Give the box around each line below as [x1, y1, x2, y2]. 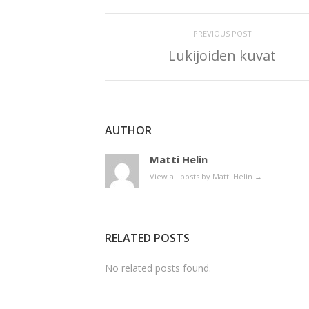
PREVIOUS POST [192, 28, 252, 39]
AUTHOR [105, 123, 152, 138]
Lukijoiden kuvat [168, 46, 276, 65]
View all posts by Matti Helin [150, 171, 255, 181]
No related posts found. [105, 261, 211, 275]
